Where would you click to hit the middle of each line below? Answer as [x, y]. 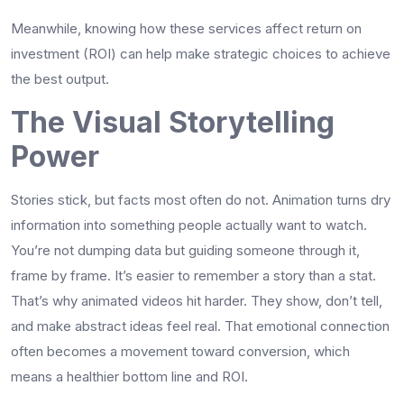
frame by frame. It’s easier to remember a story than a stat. [193, 275]
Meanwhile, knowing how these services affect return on [186, 28]
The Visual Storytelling [173, 122]
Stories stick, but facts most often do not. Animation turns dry [201, 199]
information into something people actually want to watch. [189, 225]
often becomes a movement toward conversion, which [180, 351]
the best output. [60, 78]
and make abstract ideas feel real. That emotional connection [200, 326]
